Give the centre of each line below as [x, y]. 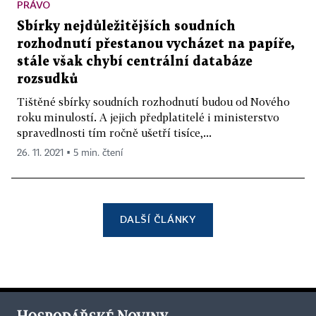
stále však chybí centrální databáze [135, 62]
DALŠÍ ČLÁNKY [158, 219]
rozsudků [47, 80]
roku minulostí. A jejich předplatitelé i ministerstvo [148, 117]
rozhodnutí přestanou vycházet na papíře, [156, 44]
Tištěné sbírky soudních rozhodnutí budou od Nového [153, 102]
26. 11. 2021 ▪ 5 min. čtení [70, 153]
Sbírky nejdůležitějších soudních [126, 27]
